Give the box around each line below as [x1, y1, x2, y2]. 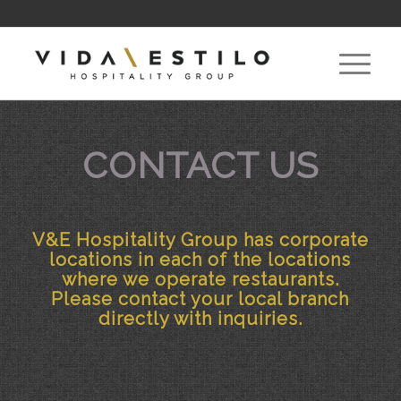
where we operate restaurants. [61, 269, 339, 290]
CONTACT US [81, 144, 319, 186]
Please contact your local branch [51, 288, 350, 310]
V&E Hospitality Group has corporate [31, 229, 369, 251]
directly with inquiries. [98, 308, 303, 329]
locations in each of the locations [49, 249, 352, 270]
